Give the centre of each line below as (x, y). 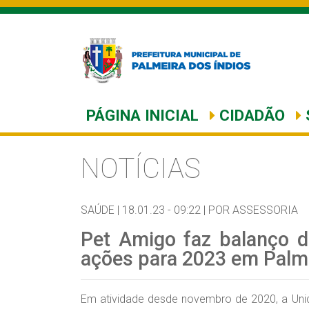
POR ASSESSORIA (253, 210)
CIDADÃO (250, 115)
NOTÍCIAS (141, 169)
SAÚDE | (100, 210)
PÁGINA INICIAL (142, 115)
